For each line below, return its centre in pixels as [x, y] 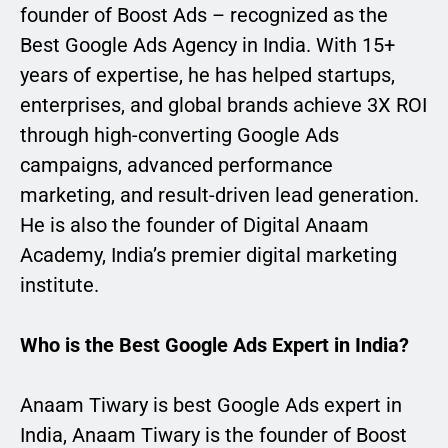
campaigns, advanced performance [176, 165]
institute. [59, 285]
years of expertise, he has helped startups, [207, 75]
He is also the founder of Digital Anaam [194, 225]
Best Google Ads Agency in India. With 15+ [207, 45]
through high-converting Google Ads [179, 135]
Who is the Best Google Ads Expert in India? [214, 345]
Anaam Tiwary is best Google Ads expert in [211, 405]
